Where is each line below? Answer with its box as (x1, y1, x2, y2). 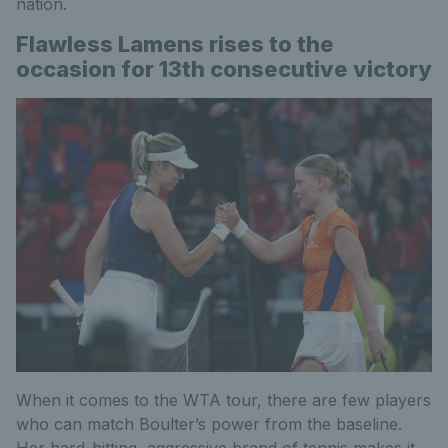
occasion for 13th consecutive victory (16, 56, 432, 83)
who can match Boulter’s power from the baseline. (16, 413, 402, 434)
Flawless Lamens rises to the (16, 31, 334, 58)
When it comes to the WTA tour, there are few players (16, 389, 431, 410)
